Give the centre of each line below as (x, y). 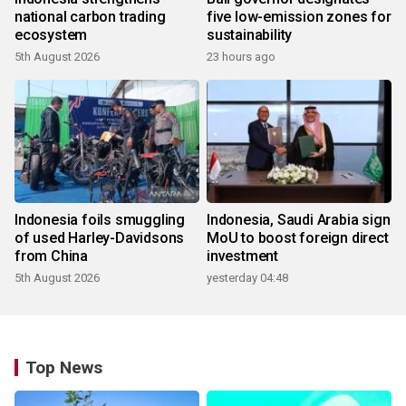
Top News (64, 368)
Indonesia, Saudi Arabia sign (299, 220)
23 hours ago (241, 57)
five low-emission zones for (299, 17)
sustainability (250, 35)
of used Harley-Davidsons (100, 238)
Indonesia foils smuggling (100, 220)
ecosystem (51, 35)
